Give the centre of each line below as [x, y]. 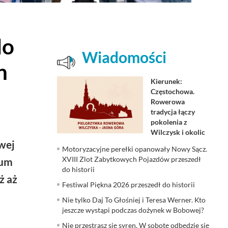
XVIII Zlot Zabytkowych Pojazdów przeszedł [132, 159]
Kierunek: [166, 81]
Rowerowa [167, 101]
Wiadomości [124, 57]
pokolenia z [169, 122]
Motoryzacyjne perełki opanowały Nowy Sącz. [135, 149]
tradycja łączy [173, 111]
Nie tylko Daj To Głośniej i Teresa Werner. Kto [134, 199]
